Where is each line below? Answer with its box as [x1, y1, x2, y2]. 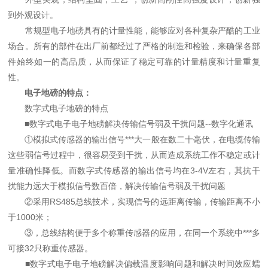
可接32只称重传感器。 [8, 243, 93, 253]
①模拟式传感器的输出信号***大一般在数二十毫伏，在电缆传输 [8, 135, 260, 144]
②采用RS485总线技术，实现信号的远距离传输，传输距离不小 [8, 197, 260, 206]
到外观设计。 [8, 10, 59, 20]
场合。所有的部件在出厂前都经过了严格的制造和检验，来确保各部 [8, 41, 260, 51]
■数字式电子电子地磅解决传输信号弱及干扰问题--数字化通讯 [8, 119, 254, 129]
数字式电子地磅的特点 [8, 103, 109, 113]
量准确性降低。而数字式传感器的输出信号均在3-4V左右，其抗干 [8, 166, 260, 175]
